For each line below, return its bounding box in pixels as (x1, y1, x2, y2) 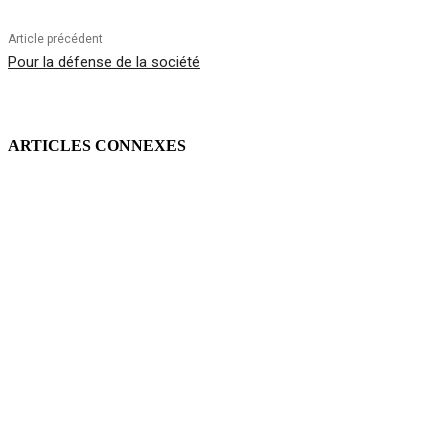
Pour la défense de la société (8, 53, 200, 72)
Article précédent (8, 32, 103, 47)
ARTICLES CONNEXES (8, 137, 186, 155)
